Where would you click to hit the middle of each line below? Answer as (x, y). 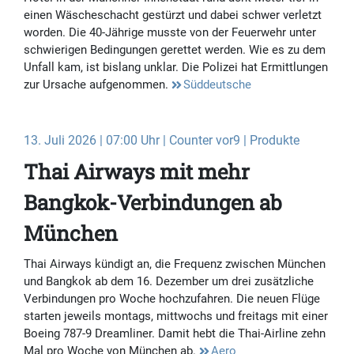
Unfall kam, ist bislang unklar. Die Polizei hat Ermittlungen (176, 68)
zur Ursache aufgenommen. (98, 85)
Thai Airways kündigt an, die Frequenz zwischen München (175, 264)
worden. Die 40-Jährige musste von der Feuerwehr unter (170, 33)
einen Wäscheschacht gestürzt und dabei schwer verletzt (173, 15)
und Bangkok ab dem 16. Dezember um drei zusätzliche (169, 282)
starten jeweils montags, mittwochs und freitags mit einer (176, 316)
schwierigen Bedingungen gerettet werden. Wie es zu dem (175, 50)
